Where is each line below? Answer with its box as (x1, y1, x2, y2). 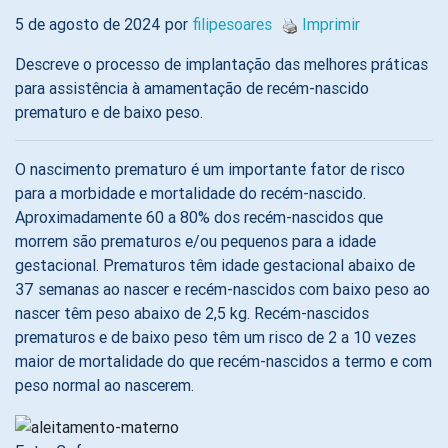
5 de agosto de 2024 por (15, 14, 192, 34)
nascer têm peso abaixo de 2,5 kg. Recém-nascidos (15, 303, 369, 323)
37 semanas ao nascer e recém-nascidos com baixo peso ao (15, 279, 430, 299)
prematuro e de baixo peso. (15, 102, 203, 122)
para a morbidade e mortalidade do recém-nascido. (15, 183, 366, 203)
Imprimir (302, 14, 360, 34)
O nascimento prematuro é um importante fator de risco (15, 159, 405, 179)
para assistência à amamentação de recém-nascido (15, 78, 369, 98)
